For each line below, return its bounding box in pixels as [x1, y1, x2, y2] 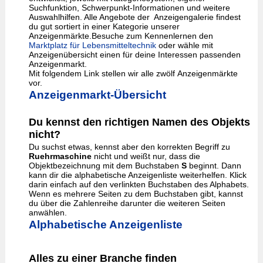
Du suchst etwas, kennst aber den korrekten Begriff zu [28, 142, 230, 151]
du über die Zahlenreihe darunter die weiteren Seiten [28, 198, 225, 208]
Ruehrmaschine [28, 151, 92, 161]
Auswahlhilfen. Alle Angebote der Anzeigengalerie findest [28, 12, 241, 22]
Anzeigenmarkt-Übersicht [28, 89, 166, 101]
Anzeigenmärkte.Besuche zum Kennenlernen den [28, 31, 213, 41]
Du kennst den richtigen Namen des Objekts [28, 116, 250, 128]
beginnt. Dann [186, 161, 241, 170]
